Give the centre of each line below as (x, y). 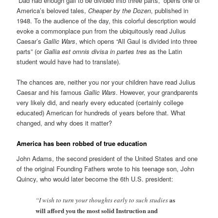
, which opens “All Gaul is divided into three (136, 41)
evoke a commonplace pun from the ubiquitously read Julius (101, 31)
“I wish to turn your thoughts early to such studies (103, 200)
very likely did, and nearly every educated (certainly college (100, 102)
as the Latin (165, 51)
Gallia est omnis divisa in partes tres (96, 51)
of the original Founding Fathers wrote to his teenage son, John (106, 169)
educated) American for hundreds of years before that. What (101, 112)
